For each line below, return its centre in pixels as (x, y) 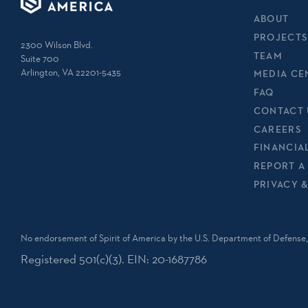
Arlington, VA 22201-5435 (71, 73)
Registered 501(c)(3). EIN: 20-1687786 (114, 258)
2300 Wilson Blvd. (57, 45)
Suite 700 (40, 59)
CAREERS (277, 129)
